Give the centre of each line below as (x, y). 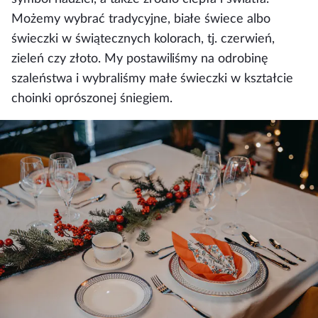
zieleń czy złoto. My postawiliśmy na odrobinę (140, 59)
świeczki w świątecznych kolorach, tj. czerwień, (143, 39)
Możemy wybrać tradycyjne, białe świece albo (141, 19)
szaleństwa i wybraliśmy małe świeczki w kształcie (153, 79)
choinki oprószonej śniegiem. (92, 99)
